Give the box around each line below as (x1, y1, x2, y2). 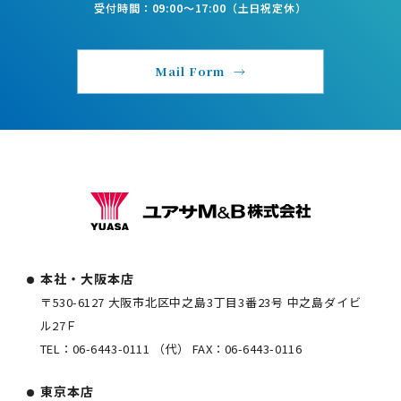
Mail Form (154, 62, 226, 80)
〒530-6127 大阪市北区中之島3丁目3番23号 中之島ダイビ (39, 294, 362, 311)
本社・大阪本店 (39, 269, 134, 288)
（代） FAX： (149, 340, 225, 358)
